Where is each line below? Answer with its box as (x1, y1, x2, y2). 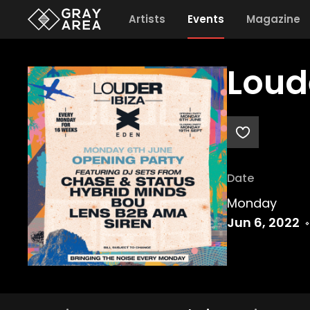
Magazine (246, 12, 300, 26)
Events (187, 12, 224, 26)
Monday (227, 194, 277, 212)
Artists (128, 12, 165, 26)
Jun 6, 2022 (227, 214, 300, 231)
